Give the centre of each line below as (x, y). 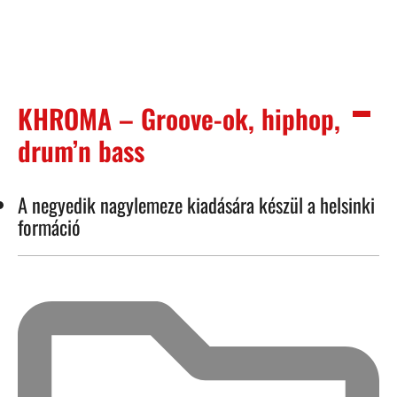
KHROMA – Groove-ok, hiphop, (179, 119)
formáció (49, 227)
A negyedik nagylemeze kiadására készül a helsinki (196, 205)
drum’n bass (81, 151)
